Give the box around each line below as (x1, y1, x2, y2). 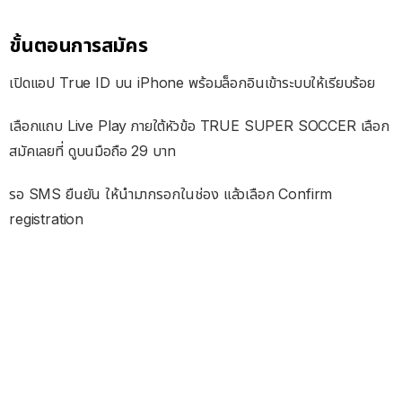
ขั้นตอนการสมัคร (9, 32, 148, 57)
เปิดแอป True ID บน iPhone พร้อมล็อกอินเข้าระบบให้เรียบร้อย (9, 73, 375, 92)
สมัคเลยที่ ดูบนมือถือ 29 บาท (9, 141, 176, 160)
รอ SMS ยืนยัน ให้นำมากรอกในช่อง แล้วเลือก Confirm (9, 184, 333, 203)
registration (9, 209, 84, 228)
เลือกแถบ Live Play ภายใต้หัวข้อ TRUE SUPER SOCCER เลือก (9, 116, 389, 135)
